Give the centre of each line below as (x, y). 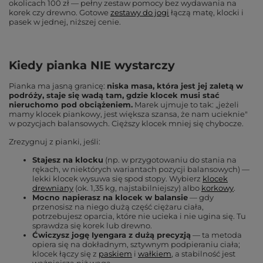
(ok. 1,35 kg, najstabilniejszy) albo (137, 188)
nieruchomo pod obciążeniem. (71, 104)
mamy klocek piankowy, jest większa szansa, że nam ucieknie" (128, 114)
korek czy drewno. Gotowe (59, 12)
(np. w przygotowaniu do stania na (171, 160)
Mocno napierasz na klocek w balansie (110, 197)
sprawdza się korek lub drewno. (92, 225)
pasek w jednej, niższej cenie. (65, 22)
